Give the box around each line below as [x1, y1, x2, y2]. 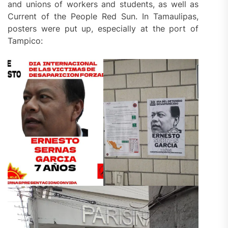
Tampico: [8, 35, 43, 46]
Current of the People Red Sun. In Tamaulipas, [8, 11, 199, 21]
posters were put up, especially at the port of [8, 23, 199, 34]
